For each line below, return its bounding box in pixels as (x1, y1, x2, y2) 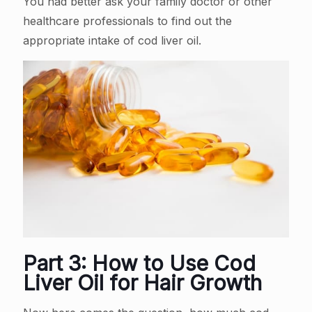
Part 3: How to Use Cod (23, 251, 256, 276)
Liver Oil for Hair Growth (23, 270, 262, 296)
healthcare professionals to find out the (23, 14, 232, 29)
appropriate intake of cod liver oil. (23, 33, 201, 48)
